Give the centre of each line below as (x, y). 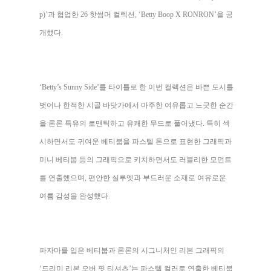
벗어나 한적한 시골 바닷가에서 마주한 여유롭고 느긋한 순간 (136, 106)
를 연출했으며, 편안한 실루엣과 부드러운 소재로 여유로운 (133, 178)
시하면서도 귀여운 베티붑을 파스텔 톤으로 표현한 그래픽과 (135, 142)
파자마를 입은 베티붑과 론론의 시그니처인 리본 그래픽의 (132, 251)
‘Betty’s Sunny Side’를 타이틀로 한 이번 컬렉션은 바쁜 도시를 (136, 87)
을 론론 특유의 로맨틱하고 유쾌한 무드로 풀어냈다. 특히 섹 (135, 124)
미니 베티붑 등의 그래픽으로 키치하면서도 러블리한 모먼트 (135, 160)
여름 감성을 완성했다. (75, 196)
